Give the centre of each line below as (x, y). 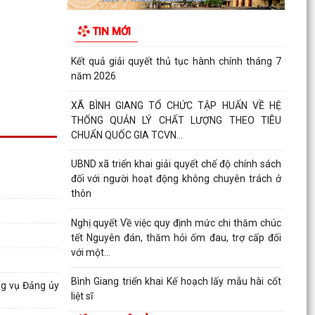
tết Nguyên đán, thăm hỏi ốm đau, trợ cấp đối (176, 237)
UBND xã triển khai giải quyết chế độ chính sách (176, 164)
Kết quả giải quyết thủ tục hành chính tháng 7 (176, 62)
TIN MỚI (111, 32)
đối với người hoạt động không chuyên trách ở (176, 179)
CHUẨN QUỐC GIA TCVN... (127, 135)
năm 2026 (93, 76)
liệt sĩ (82, 296)
